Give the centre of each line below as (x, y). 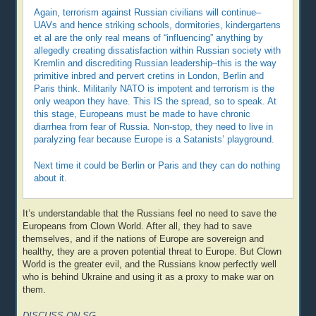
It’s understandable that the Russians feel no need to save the (150, 214)
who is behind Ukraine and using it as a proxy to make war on (148, 278)
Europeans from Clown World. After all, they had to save (138, 227)
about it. (51, 178)
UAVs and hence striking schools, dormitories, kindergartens (158, 25)
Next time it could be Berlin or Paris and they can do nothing (157, 165)
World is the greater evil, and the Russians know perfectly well (150, 265)
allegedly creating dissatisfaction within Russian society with (158, 50)
